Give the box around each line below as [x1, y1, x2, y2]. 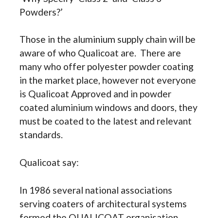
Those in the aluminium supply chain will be [19, 34, 196, 45]
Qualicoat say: [19, 157, 79, 168]
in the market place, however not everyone [19, 74, 196, 86]
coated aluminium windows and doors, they [19, 102, 198, 113]
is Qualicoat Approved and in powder [19, 88, 171, 100]
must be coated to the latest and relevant [19, 115, 192, 127]
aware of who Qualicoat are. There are [19, 47, 181, 59]
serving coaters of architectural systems [19, 198, 187, 209]
